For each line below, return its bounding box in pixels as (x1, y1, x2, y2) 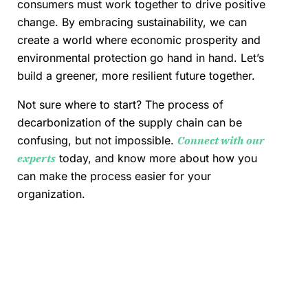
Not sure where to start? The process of (17, 98, 223, 112)
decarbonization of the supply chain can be (17, 115, 242, 130)
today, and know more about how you (56, 151, 257, 166)
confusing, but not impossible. (17, 133, 177, 148)
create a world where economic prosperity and (17, 33, 261, 47)
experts (17, 151, 56, 166)
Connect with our (177, 133, 265, 148)
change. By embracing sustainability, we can (17, 15, 247, 30)
